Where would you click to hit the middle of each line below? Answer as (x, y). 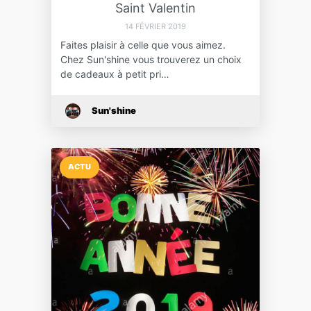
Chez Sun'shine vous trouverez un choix (151, 59)
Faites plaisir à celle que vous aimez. (143, 44)
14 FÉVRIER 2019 (155, 26)
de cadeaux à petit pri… (115, 74)
